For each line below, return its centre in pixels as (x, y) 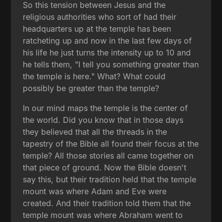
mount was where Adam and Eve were (95, 191)
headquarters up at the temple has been (97, 28)
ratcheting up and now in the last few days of (108, 40)
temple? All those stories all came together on (108, 155)
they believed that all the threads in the (95, 132)
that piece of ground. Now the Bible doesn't (105, 167)
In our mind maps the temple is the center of (106, 108)
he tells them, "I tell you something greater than (111, 64)
